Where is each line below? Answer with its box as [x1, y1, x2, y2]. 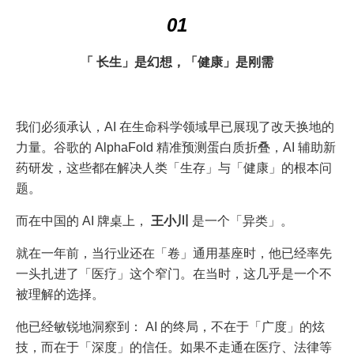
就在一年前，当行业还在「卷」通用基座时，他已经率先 [16, 247, 332, 261]
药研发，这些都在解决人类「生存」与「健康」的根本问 [16, 161, 332, 175]
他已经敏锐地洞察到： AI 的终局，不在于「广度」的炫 [16, 320, 325, 334]
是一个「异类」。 [192, 214, 293, 228]
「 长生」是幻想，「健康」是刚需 [81, 55, 273, 70]
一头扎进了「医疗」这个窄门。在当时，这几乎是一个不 [16, 267, 332, 281]
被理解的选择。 [16, 288, 104, 302]
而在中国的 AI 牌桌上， [16, 214, 151, 228]
